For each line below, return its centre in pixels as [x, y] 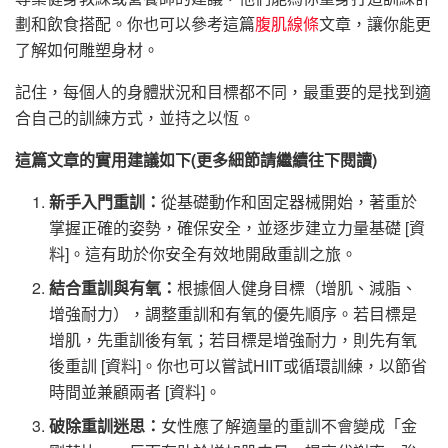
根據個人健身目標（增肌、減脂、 [297, 287]
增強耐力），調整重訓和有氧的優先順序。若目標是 [233, 313]
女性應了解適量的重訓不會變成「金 [289, 425]
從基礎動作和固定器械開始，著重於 [289, 201]
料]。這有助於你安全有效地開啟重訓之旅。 [203, 253]
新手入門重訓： [105, 201]
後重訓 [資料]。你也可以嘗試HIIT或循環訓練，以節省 [238, 365]
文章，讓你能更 [375, 23]
